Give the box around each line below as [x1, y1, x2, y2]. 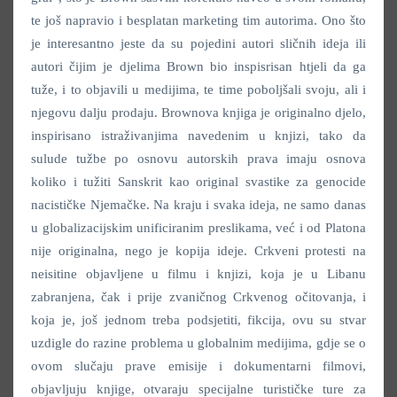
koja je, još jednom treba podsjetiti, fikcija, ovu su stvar [31, 312, 366, 327]
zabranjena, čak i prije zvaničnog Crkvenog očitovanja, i [31, 289, 366, 304]
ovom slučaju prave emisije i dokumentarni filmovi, [31, 358, 366, 373]
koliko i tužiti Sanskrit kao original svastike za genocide [31, 174, 366, 189]
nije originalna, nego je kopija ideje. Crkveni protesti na [31, 243, 366, 258]
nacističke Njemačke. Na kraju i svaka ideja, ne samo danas [31, 197, 366, 212]
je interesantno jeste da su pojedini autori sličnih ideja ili [31, 35, 366, 51]
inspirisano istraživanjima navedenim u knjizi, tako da [31, 128, 366, 143]
